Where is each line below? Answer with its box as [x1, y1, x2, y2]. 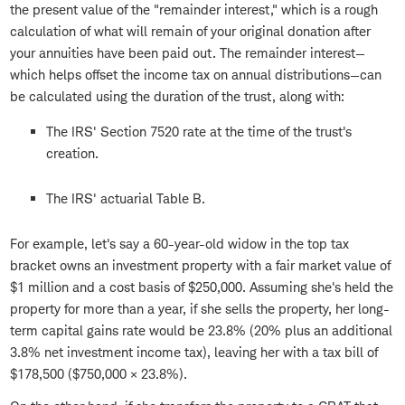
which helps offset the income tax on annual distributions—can [10, 66, 381, 84]
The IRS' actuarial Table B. [46, 190, 205, 208]
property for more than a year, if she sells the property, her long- [10, 300, 390, 318]
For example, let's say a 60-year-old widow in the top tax [10, 235, 349, 253]
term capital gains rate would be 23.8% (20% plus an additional [10, 322, 392, 340]
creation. [46, 145, 99, 163]
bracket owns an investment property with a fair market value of [10, 257, 391, 275]
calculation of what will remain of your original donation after [10, 23, 371, 41]
